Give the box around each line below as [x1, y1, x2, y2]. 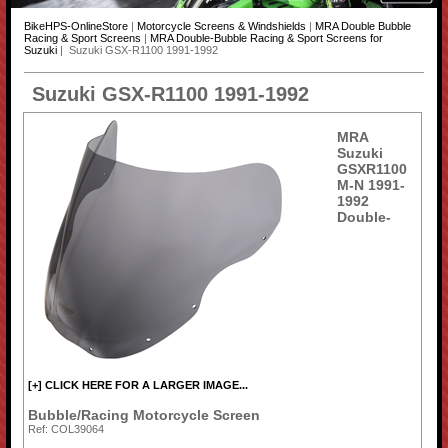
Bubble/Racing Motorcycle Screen [28, 407, 261, 424]
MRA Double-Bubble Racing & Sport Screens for [149, 32, 383, 45]
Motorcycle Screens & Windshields [136, 20, 306, 33]
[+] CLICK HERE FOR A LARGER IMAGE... [28, 379, 249, 392]
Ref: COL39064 [28, 423, 105, 436]
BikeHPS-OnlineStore [23, 20, 128, 33]
